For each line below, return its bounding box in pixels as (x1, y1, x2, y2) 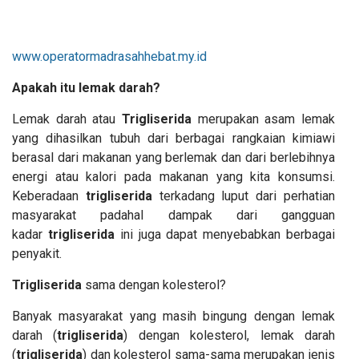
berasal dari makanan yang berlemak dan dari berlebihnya (12, 149, 335, 165)
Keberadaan (12, 188, 86, 204)
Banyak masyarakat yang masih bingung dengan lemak (12, 308, 335, 324)
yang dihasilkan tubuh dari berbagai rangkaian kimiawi (12, 130, 335, 146)
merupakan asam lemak (192, 111, 335, 127)
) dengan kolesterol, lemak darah (123, 327, 336, 343)
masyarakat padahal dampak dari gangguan (12, 207, 335, 223)
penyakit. (12, 245, 62, 261)
